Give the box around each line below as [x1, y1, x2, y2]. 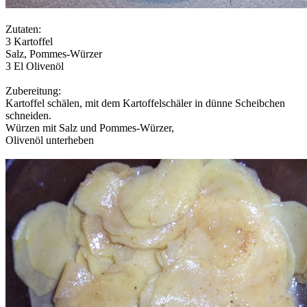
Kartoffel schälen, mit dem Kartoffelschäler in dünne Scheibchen [5, 97, 285, 109]
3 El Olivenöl [5, 60, 64, 72]
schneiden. [5, 109, 51, 121]
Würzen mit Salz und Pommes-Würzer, [5, 121, 174, 134]
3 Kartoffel [5, 35, 53, 47]
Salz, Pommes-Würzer [5, 47, 102, 60]
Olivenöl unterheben [5, 134, 94, 146]
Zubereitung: [5, 84, 61, 97]
